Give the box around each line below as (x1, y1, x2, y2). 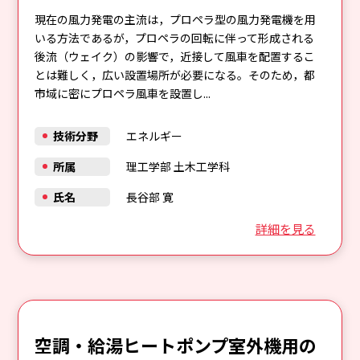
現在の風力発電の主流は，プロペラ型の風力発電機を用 (35, 10, 317, 27)
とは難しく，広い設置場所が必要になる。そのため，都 (35, 66, 316, 83)
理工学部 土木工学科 (125, 157, 230, 174)
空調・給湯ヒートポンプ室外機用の (35, 331, 317, 358)
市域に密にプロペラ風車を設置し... (35, 84, 211, 101)
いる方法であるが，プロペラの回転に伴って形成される (35, 29, 315, 46)
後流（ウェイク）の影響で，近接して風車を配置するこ (35, 47, 316, 64)
